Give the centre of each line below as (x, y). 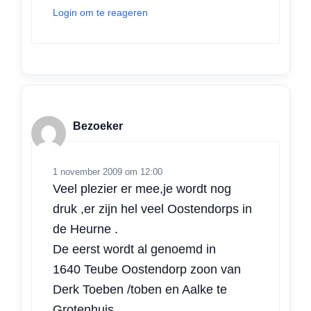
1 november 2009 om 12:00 (108, 172)
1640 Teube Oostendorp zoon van (147, 270)
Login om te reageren (100, 13)
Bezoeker (98, 126)
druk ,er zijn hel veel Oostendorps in (152, 209)
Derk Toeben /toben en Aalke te (140, 290)
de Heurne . (85, 229)
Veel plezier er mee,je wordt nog (142, 189)
